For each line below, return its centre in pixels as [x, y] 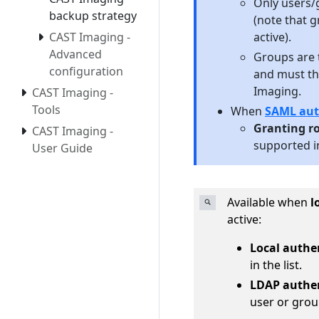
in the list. [276, 265]
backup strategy [93, 16]
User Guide [62, 148]
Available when [269, 202]
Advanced [75, 54]
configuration [86, 72]
